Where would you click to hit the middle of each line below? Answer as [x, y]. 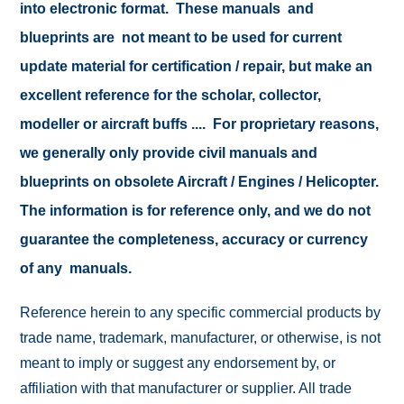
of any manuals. [76, 268]
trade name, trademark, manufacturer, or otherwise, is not [201, 338]
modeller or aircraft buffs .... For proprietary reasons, [200, 124]
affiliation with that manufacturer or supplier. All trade [186, 388]
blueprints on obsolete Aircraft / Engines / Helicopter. [200, 182]
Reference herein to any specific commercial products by [201, 312]
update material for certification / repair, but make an [197, 66]
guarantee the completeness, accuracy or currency [194, 239]
